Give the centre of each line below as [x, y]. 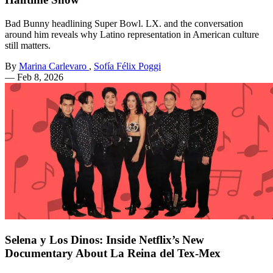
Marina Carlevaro [53, 66]
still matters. [28, 45]
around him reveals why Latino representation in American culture [132, 34]
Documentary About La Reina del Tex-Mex [113, 253]
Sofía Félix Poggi [127, 66]
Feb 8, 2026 [40, 77]
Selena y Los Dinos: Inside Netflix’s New [105, 239]
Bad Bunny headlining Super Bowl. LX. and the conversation [124, 23]
